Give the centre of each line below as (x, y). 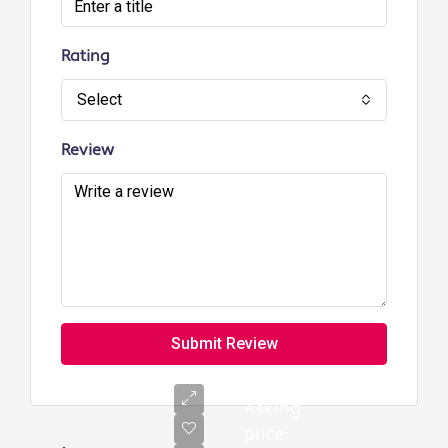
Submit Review (224, 344)
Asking (272, 409)
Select (99, 100)
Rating (85, 56)
